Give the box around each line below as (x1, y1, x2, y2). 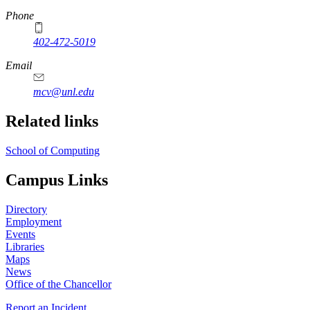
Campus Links (6, 170, 108, 189)
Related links (6, 111, 98, 130)
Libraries (6, 240, 44, 253)
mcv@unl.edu (33, 85, 94, 98)
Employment (6, 215, 62, 228)
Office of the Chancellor (6, 277, 111, 290)
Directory (6, 203, 47, 215)
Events (6, 228, 35, 240)
